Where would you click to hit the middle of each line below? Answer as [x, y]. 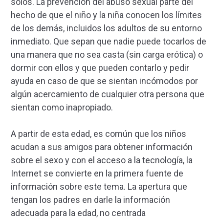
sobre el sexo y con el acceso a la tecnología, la [102, 160]
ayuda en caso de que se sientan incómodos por [104, 81]
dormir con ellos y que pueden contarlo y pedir [100, 68]
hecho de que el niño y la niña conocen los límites [106, 15]
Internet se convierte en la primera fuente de [97, 174]
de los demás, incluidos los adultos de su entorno [106, 28]
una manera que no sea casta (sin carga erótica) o [107, 55]
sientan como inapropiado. [62, 108]
